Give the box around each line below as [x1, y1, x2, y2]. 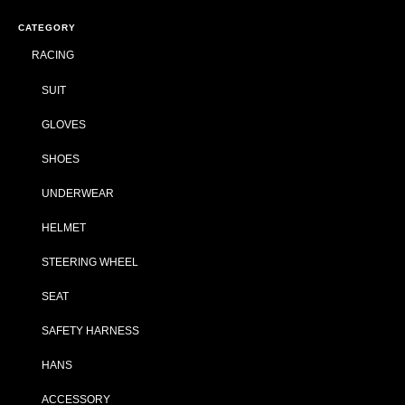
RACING [32, 49, 74, 61]
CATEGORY [18, 23, 76, 33]
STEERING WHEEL [42, 256, 138, 268]
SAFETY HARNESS [42, 325, 139, 336]
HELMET [42, 221, 86, 233]
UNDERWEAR [42, 187, 114, 199]
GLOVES [42, 118, 86, 130]
